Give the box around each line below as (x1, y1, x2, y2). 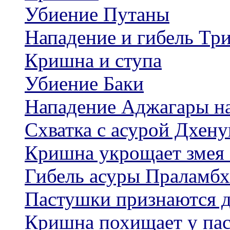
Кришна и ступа (25, 49, 162, 72)
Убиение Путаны (25, 3, 169, 26)
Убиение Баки (25, 72, 144, 95)
